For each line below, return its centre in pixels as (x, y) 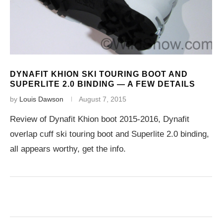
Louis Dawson (41, 99)
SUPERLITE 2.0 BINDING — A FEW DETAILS (103, 84)
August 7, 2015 (103, 99)
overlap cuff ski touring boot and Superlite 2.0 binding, (110, 134)
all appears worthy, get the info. (68, 149)
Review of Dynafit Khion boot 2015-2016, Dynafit (100, 119)
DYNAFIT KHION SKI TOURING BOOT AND (99, 74)
